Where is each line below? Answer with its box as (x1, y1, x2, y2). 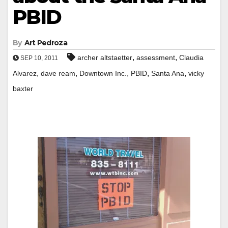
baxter (13, 84, 33, 93)
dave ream (41, 69, 75, 77)
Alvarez (13, 69, 37, 77)
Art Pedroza (24, 38, 67, 47)
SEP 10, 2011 (19, 54, 58, 62)
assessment (136, 53, 175, 62)
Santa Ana (151, 69, 184, 77)
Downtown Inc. (79, 69, 127, 77)
